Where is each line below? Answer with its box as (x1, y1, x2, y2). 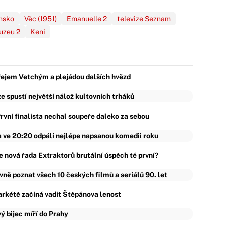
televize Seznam (117, 15, 171, 23)
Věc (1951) (24, 15, 57, 23)
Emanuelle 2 (67, 15, 107, 23)
